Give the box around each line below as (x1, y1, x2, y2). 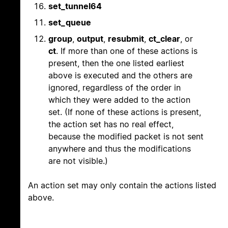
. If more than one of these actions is (56, 46, 197, 56)
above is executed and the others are (48, 70, 192, 81)
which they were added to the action (48, 95, 190, 105)
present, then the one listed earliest (48, 58, 184, 69)
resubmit (108, 34, 144, 44)
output (77, 34, 103, 44)
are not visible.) (48, 156, 108, 166)
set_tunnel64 (48, 1, 102, 12)
